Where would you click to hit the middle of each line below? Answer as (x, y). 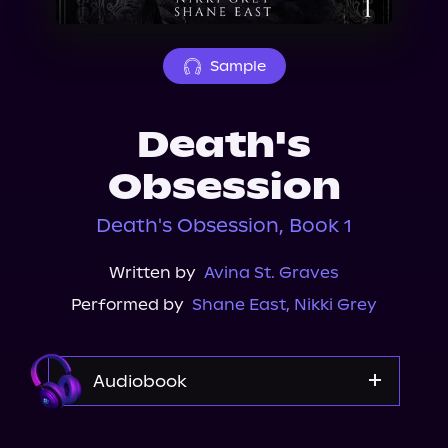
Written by (152, 272)
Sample (237, 66)
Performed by (127, 304)
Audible (224, 436)
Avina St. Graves (271, 272)
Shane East (239, 304)
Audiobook (140, 381)
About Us (73, 13)
